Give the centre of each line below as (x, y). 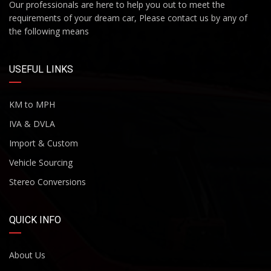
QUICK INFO (35, 220)
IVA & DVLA (32, 124)
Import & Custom (44, 143)
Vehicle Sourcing (41, 163)
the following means (49, 31)
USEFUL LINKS (41, 70)
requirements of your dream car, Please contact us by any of (128, 18)
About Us (27, 255)
